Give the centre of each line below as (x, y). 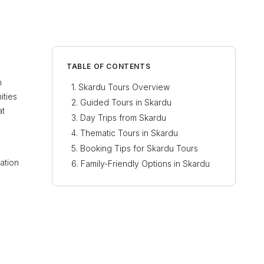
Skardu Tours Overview (124, 87)
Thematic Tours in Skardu (129, 133)
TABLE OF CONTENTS (109, 66)
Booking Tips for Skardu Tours (139, 148)
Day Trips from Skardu (123, 118)
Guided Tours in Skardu (126, 102)
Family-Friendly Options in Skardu (145, 164)
